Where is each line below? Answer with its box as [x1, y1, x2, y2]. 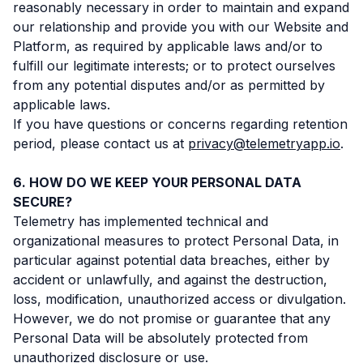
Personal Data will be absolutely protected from [13, 330, 308, 346]
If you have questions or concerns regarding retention [13, 116, 348, 132]
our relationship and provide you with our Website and [13, 19, 348, 35]
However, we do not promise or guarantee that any [13, 310, 331, 327]
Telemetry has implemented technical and [13, 213, 268, 229]
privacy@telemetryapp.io [188, 135, 340, 152]
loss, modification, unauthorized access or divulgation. [13, 291, 346, 307]
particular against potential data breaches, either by [13, 252, 330, 268]
